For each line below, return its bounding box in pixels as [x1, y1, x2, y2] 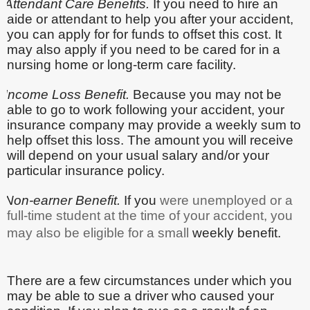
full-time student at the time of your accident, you [7, 208, 293, 223]
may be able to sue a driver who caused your [7, 288, 274, 303]
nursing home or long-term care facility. [7, 57, 236, 72]
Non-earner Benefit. [4, 192, 124, 208]
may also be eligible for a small [7, 225, 192, 240]
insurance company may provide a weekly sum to [7, 117, 301, 132]
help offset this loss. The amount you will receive [7, 132, 293, 147]
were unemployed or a [160, 192, 293, 208]
